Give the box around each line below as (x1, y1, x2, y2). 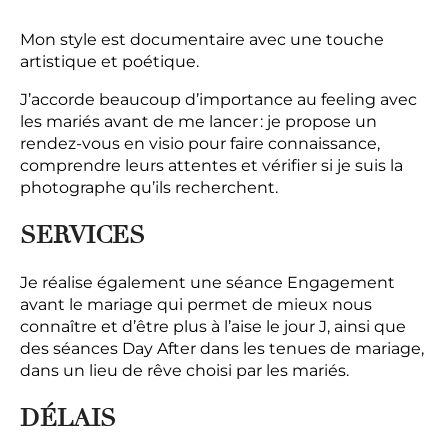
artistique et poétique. (20, 51, 203, 71)
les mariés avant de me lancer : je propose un (20, 111, 377, 131)
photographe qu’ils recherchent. (20, 177, 278, 197)
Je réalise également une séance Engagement (20, 272, 395, 292)
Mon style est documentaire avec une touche (20, 29, 384, 49)
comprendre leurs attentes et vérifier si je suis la (20, 155, 403, 175)
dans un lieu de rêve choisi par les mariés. (20, 360, 349, 380)
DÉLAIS (20, 402, 116, 433)
